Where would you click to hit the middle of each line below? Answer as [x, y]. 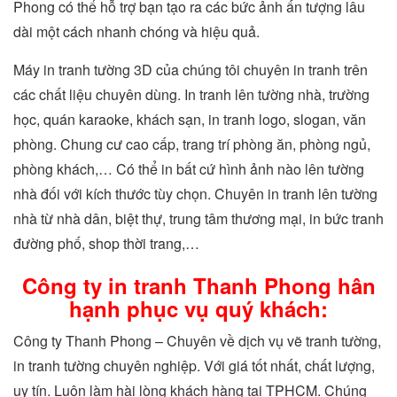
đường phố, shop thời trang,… [106, 243]
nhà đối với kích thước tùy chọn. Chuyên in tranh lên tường [195, 194]
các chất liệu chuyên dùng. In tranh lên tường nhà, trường [191, 94]
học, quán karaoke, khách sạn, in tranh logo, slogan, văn [190, 119]
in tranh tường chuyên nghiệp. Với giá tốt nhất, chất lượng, [194, 366]
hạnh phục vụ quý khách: [198, 308]
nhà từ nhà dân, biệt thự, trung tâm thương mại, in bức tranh [198, 218]
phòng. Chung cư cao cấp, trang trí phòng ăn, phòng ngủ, [192, 144]
